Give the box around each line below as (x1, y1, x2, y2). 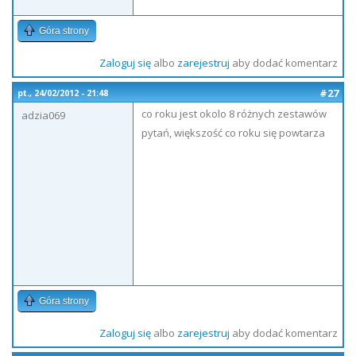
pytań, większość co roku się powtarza (141, 126, 325, 140)
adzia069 (21, 108, 65, 122)
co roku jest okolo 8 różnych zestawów (141, 106, 327, 121)
